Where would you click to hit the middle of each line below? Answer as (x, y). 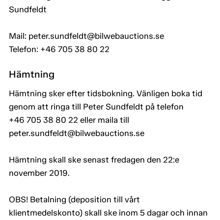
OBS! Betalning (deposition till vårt (74, 200)
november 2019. (39, 173)
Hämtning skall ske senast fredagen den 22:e (94, 160)
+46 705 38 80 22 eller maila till (69, 120)
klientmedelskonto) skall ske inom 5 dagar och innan (108, 213)
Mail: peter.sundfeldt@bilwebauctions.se (86, 36)
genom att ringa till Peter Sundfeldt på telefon (96, 107)
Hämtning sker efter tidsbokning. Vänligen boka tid (106, 94)
